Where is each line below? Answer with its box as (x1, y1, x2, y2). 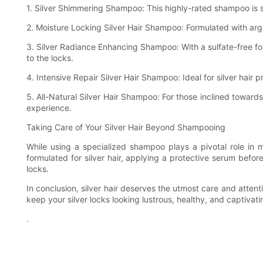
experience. (26, 103, 72, 113)
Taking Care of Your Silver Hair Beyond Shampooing (26, 122, 225, 133)
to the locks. (26, 53, 73, 63)
